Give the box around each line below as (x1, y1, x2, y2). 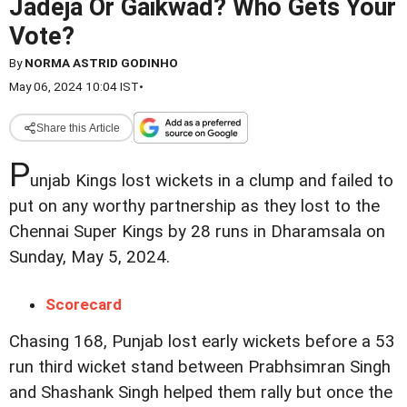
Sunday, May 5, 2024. (9, 247, 170, 267)
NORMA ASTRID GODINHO (25, 55, 178, 70)
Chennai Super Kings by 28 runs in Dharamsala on (9, 222, 385, 242)
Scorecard (45, 295, 122, 314)
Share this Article (35, 121, 120, 134)
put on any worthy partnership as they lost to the (9, 196, 380, 216)
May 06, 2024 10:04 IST (9, 79, 139, 94)
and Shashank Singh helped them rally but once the (9, 382, 392, 403)
